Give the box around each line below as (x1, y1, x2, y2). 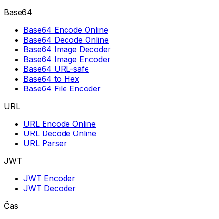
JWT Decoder (23, 183, 76, 193)
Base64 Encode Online (23, 24, 108, 35)
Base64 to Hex (23, 73, 79, 84)
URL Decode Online (23, 128, 96, 138)
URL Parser (23, 138, 67, 148)
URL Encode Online (23, 118, 96, 129)
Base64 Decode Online (23, 34, 109, 44)
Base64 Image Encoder (23, 54, 110, 64)
